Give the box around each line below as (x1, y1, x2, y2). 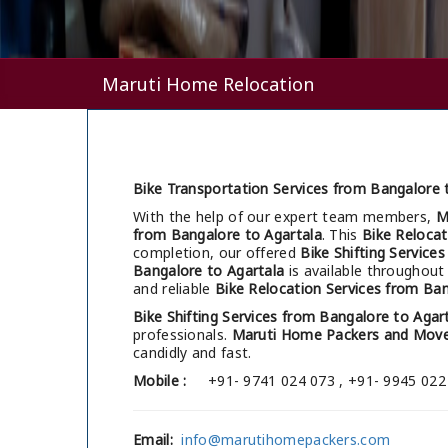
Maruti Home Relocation (102, 72, 314, 97)
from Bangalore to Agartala (133, 225, 322, 245)
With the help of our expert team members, (133, 207, 436, 227)
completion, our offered (133, 243, 301, 263)
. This (321, 225, 362, 245)
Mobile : (133, 371, 187, 391)
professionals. (133, 325, 232, 345)
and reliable (133, 279, 215, 299)
